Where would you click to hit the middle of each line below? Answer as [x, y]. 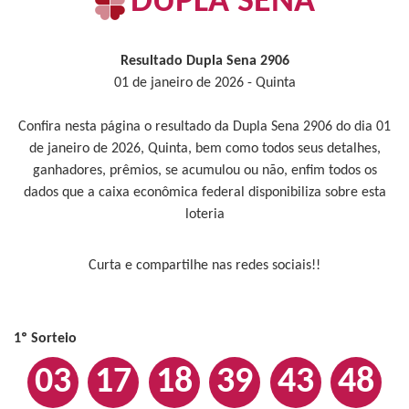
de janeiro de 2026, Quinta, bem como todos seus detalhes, [204, 149]
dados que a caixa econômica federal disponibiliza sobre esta [204, 193]
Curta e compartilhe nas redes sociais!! [204, 266]
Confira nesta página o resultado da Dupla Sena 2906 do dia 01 [204, 127]
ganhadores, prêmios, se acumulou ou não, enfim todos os [204, 171]
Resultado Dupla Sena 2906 [204, 61]
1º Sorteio [45, 339]
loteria [204, 215]
